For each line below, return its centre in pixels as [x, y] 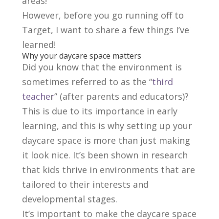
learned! [39, 45]
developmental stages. [69, 199]
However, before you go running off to [103, 15]
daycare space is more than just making [106, 141]
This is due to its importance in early [99, 111]
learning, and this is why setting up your [107, 126]
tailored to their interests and [85, 185]
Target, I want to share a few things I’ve [105, 30]
